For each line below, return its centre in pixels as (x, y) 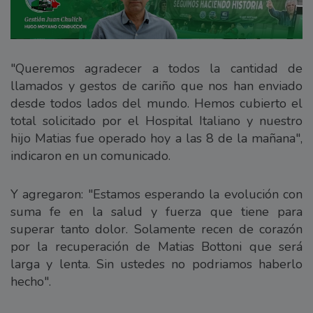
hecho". (31, 282)
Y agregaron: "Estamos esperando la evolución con (156, 195)
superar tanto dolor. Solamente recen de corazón (156, 230)
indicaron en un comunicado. (90, 156)
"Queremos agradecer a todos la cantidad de (156, 69)
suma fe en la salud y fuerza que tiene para (156, 212)
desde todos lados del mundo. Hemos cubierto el (156, 104)
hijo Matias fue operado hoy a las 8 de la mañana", (156, 139)
